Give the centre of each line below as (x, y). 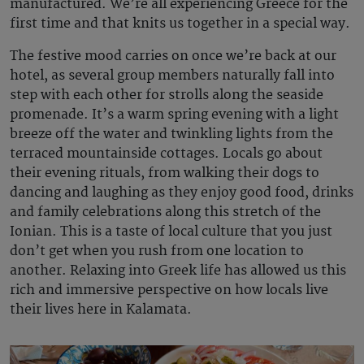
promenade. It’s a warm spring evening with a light (174, 114)
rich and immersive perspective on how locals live (169, 290)
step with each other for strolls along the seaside (167, 95)
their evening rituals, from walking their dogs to (165, 173)
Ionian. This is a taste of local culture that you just (171, 231)
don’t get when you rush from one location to (157, 251)
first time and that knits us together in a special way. (182, 23)
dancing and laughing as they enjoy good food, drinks (182, 192)
